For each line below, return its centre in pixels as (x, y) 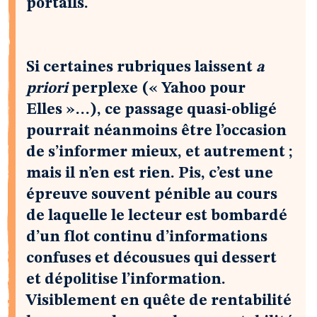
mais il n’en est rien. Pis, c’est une (150, 173)
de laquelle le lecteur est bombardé (157, 216)
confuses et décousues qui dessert (151, 258)
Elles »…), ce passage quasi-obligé (151, 110)
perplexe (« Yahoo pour (157, 88)
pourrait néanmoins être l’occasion (156, 131)
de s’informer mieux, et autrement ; (159, 152)
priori (47, 88)
